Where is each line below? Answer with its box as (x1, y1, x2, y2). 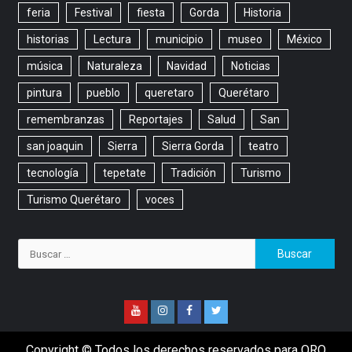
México (286, 33, 322, 46)
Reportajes (128, 113, 183, 126)
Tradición (170, 167, 216, 180)
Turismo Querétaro (26, 193, 121, 207)
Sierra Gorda (161, 140, 224, 153)
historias (26, 33, 69, 46)
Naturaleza (86, 60, 142, 73)
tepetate (102, 167, 146, 180)
